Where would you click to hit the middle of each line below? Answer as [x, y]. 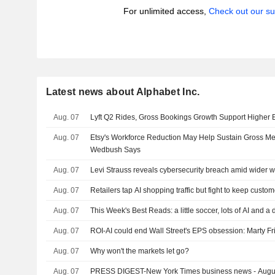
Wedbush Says [116, 150]
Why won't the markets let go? [140, 251]
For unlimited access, [166, 11]
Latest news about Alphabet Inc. [123, 92]
